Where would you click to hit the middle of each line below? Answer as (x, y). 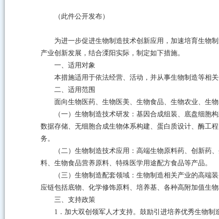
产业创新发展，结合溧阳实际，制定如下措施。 (112, 53)
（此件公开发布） (82, 16)
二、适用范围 (75, 90)
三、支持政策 (75, 200)
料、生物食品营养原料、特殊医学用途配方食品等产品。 (126, 163)
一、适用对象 (75, 65)
